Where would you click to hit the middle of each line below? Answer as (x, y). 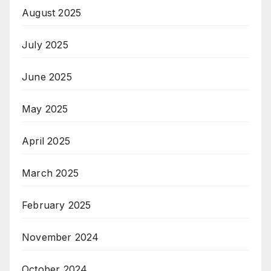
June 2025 (47, 77)
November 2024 (60, 237)
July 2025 (45, 45)
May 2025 (45, 109)
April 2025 (46, 141)
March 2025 (50, 173)
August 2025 (52, 13)
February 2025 (57, 205)
